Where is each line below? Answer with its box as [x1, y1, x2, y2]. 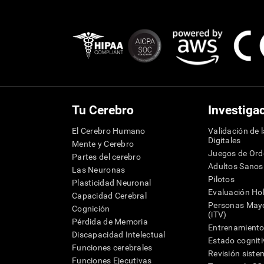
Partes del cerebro [72, 152, 141, 161]
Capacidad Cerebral [72, 191, 147, 200]
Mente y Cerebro [72, 139, 134, 148]
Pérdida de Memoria [72, 217, 148, 226]
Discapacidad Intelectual [72, 230, 166, 239]
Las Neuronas [72, 165, 126, 174]
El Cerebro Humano [72, 126, 146, 136]
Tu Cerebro [72, 103, 134, 117]
